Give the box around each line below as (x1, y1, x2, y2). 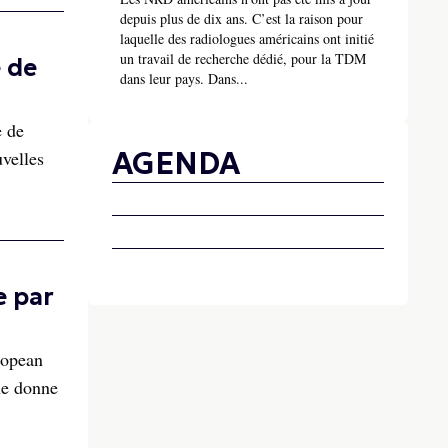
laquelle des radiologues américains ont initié (120, 29, 374, 49)
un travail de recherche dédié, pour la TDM (120, 49, 366, 69)
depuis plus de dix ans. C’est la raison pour (120, 9, 363, 29)
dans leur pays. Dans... (120, 69, 248, 89)
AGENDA (112, 145, 240, 183)
